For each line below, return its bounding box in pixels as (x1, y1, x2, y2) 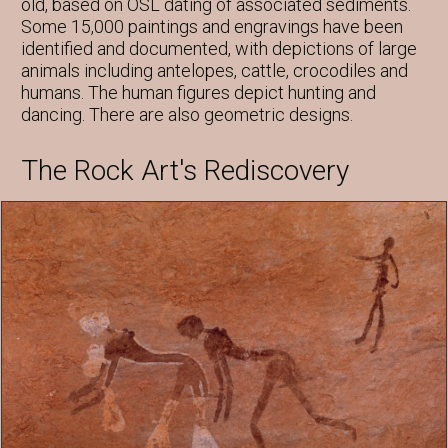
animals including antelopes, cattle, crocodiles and (21, 59, 408, 81)
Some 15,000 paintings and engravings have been (21, 15, 403, 37)
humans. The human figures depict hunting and (21, 81, 376, 103)
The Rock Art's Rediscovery (21, 153, 349, 187)
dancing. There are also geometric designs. (21, 103, 353, 125)
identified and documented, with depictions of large (21, 37, 417, 59)
